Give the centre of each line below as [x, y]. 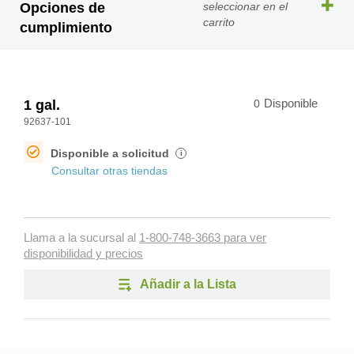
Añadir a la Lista [188, 284]
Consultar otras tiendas [109, 171]
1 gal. [42, 105]
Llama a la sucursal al [81, 238]
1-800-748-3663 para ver [203, 238]
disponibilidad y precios [83, 254]
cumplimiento [66, 28]
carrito [219, 22]
